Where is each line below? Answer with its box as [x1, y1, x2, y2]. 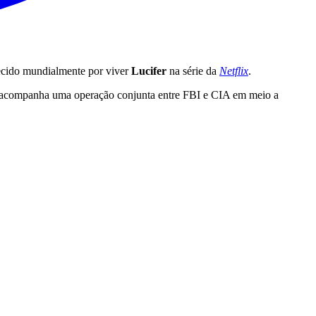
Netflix [219, 64, 248, 77]
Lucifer [131, 64, 169, 77]
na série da [169, 64, 219, 77]
